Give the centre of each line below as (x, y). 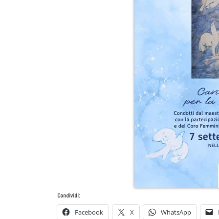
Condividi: (69, 196)
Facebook (89, 212)
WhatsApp (176, 212)
